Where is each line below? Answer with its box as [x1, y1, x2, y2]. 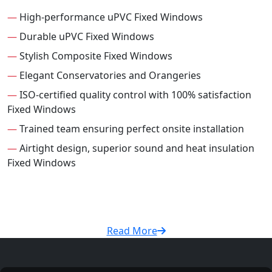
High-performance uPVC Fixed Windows [17, 10, 203, 24]
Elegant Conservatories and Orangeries [17, 68, 201, 82]
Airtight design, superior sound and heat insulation [17, 141, 254, 155]
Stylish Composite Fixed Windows [17, 49, 172, 63]
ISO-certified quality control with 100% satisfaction [17, 87, 251, 101]
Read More [106, 223, 157, 237]
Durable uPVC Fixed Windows [17, 29, 154, 43]
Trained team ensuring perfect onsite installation [17, 121, 244, 135]
